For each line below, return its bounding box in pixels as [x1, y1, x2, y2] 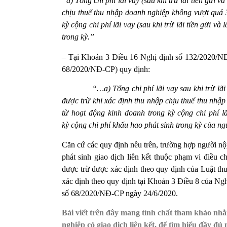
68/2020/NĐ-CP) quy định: [62, 65, 150, 74]
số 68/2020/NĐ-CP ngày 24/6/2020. [62, 188, 178, 198]
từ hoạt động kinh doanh [62, 108, 148, 118]
